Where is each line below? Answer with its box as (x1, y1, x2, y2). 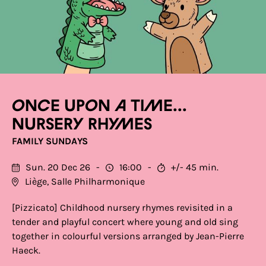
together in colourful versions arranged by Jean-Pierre (12, 230, 244, 242)
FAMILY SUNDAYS (12, 135, 88, 147)
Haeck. (12, 245, 40, 256)
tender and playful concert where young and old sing (12, 216, 238, 227)
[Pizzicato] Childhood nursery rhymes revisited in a (12, 202, 233, 213)
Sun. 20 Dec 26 (26, 161, 90, 173)
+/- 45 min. (171, 161, 218, 173)
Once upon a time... (12, 99, 187, 114)
